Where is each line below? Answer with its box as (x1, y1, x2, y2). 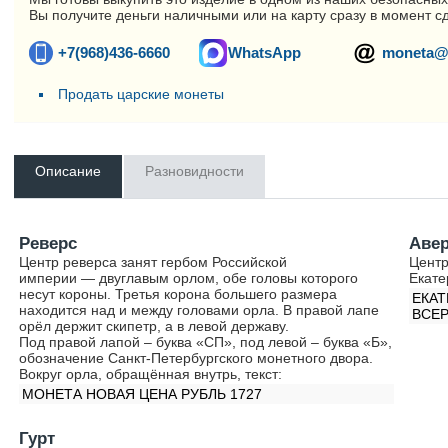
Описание (35, 163, 102, 179)
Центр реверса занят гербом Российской (19, 254, 288, 270)
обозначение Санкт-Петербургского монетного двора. (19, 350, 374, 366)
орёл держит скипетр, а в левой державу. (19, 318, 290, 334)
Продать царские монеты (58, 86, 225, 102)
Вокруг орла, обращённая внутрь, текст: (19, 366, 283, 382)
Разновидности (145, 163, 245, 179)
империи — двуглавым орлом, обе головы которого (19, 270, 359, 286)
